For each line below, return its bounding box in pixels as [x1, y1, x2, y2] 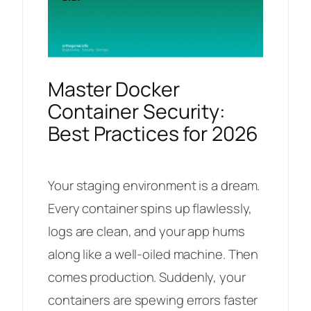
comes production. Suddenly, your [48, 268, 246, 287]
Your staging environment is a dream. [48, 176, 260, 195]
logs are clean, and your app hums [48, 222, 245, 241]
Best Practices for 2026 [48, 120, 258, 148]
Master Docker [48, 76, 180, 103]
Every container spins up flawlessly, [48, 199, 253, 218]
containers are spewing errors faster [48, 291, 258, 310]
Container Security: [48, 98, 226, 126]
